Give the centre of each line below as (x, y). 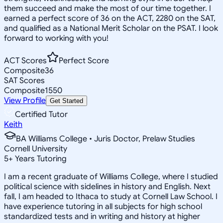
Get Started (66, 101)
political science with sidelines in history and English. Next (107, 186)
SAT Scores (24, 80)
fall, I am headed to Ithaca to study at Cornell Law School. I (111, 196)
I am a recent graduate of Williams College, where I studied (111, 176)
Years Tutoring (40, 159)
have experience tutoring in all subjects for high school (103, 206)
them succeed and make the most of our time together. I (108, 8)
